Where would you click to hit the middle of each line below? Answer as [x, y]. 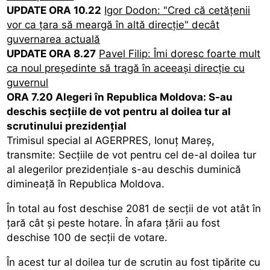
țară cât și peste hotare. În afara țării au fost [114, 223]
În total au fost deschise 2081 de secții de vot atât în [134, 208]
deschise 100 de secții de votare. [87, 237]
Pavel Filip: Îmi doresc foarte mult [180, 53]
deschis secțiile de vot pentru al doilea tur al [119, 111]
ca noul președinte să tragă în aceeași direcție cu [126, 68]
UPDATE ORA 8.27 [52, 53]
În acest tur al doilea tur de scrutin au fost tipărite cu [134, 262]
